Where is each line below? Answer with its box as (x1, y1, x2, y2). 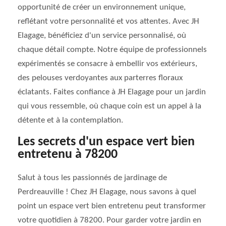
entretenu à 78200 (18, 148, 118, 161)
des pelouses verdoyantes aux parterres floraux (18, 74, 183, 82)
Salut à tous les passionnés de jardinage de (18, 174, 167, 182)
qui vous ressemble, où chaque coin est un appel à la (18, 102, 201, 110)
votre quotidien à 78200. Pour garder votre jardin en (18, 216, 201, 224)
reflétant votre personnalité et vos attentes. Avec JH (18, 17, 199, 26)
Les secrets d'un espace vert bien (18, 136, 195, 148)
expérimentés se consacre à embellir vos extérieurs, (18, 60, 197, 68)
